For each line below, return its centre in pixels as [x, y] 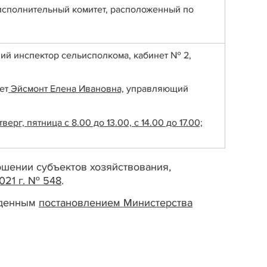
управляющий [156, 89]
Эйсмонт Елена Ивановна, [66, 89]
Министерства [158, 203]
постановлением [81, 203]
